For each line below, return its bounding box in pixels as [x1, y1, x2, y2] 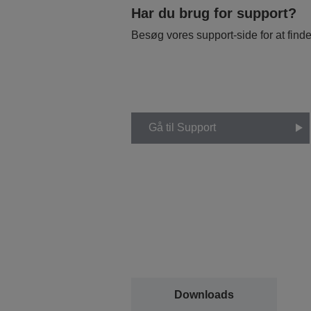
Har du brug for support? [131, 5, 296, 21]
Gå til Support [148, 121, 216, 134]
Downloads [174, 289, 234, 301]
